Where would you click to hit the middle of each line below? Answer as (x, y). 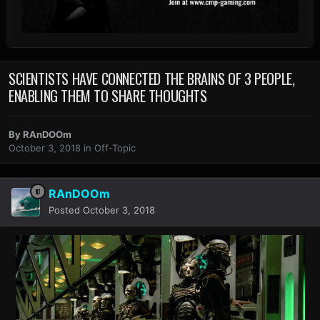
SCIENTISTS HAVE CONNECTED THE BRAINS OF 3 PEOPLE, (152, 78)
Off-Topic (115, 148)
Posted (66, 210)
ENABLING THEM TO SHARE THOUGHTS (108, 95)
